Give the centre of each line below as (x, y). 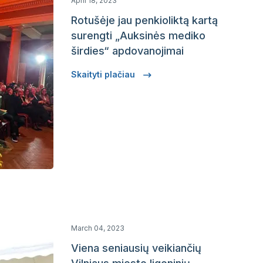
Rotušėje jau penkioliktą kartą (144, 20)
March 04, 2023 (98, 228)
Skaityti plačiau (104, 74)
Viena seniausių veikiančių (136, 248)
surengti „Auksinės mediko (138, 36)
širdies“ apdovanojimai (127, 51)
